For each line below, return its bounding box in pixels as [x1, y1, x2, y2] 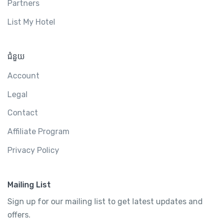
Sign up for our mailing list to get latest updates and [7, 197, 203, 207]
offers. [7, 210, 31, 220]
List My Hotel [7, 17, 55, 27]
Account [7, 71, 39, 81]
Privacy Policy [7, 145, 59, 155]
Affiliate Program [7, 126, 70, 136]
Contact [7, 108, 38, 118]
